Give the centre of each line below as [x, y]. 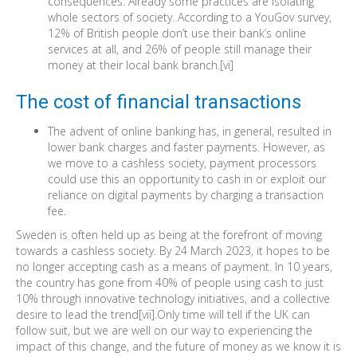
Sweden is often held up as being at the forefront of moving [169, 235]
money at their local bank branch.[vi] [141, 65]
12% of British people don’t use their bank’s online [177, 33]
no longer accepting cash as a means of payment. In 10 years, [174, 267]
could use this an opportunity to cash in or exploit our [187, 179]
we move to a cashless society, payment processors [182, 163]
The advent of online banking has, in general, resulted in [190, 131]
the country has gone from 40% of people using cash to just [170, 282]
